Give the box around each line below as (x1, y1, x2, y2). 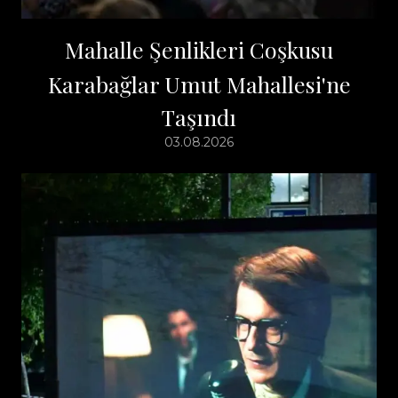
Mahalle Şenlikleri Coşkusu (65, 34, 333, 64)
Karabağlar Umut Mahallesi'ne (47, 68, 351, 99)
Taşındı (162, 101, 236, 131)
